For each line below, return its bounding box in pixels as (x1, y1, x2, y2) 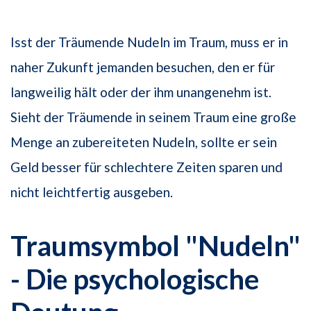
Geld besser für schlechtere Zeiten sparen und (10, 159, 283, 176)
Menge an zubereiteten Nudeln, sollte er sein (10, 134, 277, 151)
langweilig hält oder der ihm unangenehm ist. (10, 84, 271, 101)
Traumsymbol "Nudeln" (10, 229, 301, 263)
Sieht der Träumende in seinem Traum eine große (10, 109, 296, 126)
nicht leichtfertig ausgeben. (10, 184, 173, 201)
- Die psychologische (10, 262, 259, 296)
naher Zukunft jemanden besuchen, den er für (10, 59, 275, 76)
